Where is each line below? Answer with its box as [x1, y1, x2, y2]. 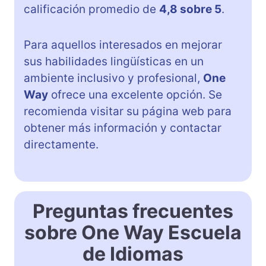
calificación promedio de [24, 2, 159, 17]
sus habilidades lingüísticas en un [24, 55, 204, 69]
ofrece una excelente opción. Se [48, 88, 222, 102]
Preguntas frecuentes [33, 199, 233, 223]
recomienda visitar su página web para [24, 104, 232, 119]
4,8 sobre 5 [159, 2, 221, 17]
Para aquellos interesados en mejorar [24, 38, 222, 52]
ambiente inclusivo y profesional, [24, 71, 203, 85]
